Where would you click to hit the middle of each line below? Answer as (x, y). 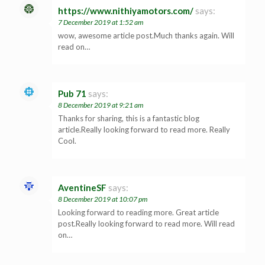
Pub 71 (72, 93)
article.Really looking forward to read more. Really (144, 129)
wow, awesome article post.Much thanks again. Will (146, 35)
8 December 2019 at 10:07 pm (103, 199)
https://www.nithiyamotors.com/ (126, 10)
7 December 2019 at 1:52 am (101, 22)
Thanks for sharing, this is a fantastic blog (129, 118)
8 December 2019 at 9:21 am (101, 105)
